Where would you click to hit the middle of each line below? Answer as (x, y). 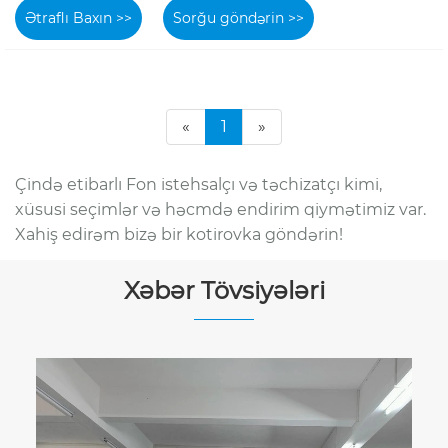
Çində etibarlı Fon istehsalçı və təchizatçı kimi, (198, 184)
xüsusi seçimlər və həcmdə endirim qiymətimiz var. (220, 209)
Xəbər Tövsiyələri (224, 290)
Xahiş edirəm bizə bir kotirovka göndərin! (179, 234)
